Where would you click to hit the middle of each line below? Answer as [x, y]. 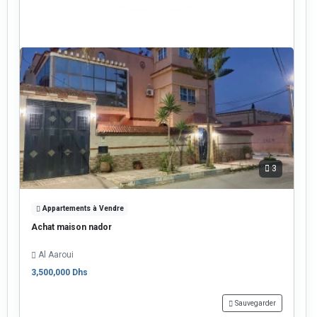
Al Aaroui [56, 254]
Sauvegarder [255, 303]
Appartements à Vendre [82, 208]
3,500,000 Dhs [59, 272]
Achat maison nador [71, 227]
